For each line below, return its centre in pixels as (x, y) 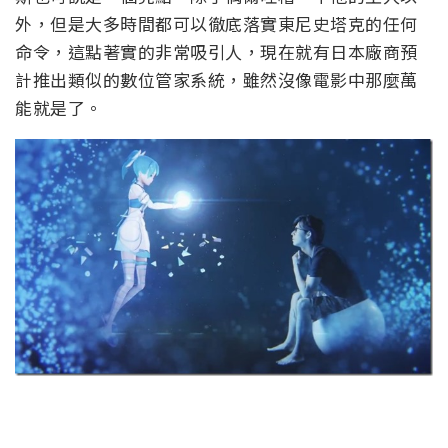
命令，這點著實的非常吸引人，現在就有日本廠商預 (216, 52)
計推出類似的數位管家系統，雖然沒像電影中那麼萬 (216, 80)
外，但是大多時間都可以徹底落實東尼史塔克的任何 (216, 24)
